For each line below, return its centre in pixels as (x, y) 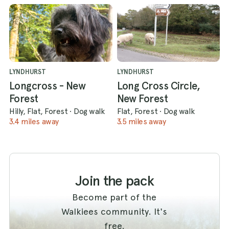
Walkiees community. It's (114, 211)
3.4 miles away (34, 121)
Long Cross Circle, (158, 86)
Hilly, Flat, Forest (39, 111)
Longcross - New (48, 86)
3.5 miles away (141, 121)
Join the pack (114, 180)
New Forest (142, 98)
